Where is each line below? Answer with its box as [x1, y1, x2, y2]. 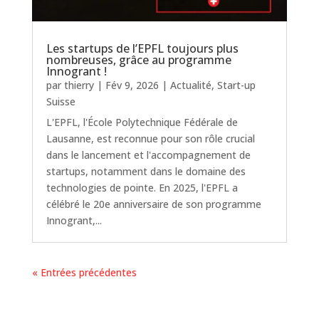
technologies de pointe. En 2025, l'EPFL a [46, 180, 238, 194]
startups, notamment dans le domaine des [46, 164, 246, 178]
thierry [63, 78, 94, 92]
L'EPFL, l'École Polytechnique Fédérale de [46, 115, 238, 129]
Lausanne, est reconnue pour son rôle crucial [46, 131, 255, 145]
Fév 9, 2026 [105, 78, 159, 92]
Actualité [169, 78, 211, 92]
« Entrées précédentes [31, 265, 137, 279]
